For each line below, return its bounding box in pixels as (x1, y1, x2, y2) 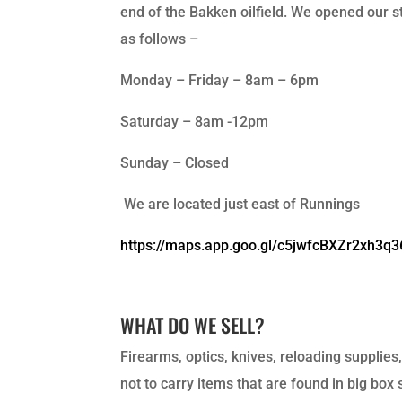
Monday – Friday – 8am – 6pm (120, 71, 323, 89)
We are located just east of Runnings (120, 195, 361, 213)
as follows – (120, 30, 203, 48)
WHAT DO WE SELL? (120, 310, 266, 339)
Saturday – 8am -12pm (120, 112, 273, 130)
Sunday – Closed (120, 153, 233, 171)
